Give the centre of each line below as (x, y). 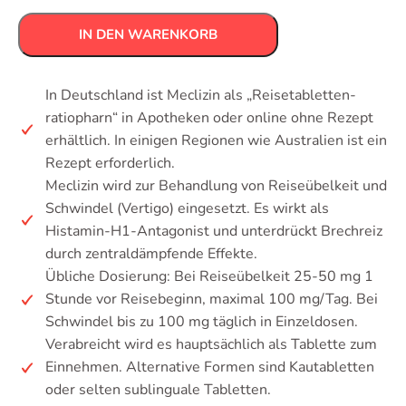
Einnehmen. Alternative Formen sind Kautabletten (210, 367)
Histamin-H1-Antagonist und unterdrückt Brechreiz (214, 231)
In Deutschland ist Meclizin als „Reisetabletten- (201, 95)
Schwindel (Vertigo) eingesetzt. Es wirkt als (187, 208)
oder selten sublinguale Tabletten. (158, 390)
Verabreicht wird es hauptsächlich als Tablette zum (211, 344)
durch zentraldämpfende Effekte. (151, 254)
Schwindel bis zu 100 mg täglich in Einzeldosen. (202, 322)
